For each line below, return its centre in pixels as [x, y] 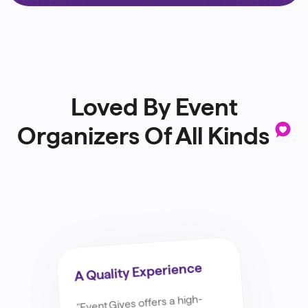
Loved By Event [154, 107]
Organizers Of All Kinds [143, 135]
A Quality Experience [138, 272]
